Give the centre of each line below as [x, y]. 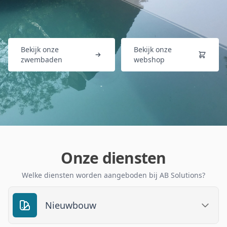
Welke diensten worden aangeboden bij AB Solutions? [113, 175]
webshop [149, 60]
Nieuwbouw [71, 205]
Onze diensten [113, 158]
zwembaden [42, 60]
